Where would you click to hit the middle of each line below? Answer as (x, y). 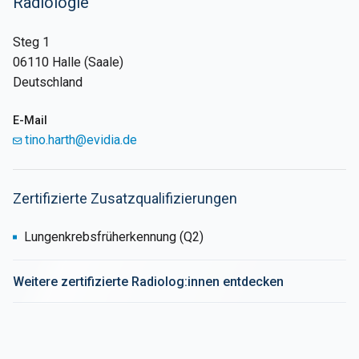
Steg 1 (31, 42)
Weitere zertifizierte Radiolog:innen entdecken (148, 282)
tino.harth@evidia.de (81, 140)
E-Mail (30, 121)
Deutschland (48, 83)
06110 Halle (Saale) (68, 63)
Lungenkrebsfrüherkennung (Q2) (114, 237)
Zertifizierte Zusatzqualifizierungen (125, 199)
